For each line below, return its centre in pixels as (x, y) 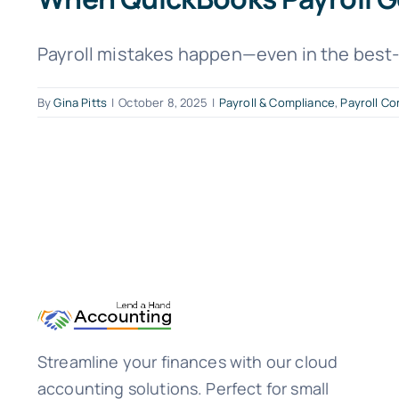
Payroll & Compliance (277, 102)
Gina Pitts (81, 102)
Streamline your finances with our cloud (187, 362)
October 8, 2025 (163, 102)
